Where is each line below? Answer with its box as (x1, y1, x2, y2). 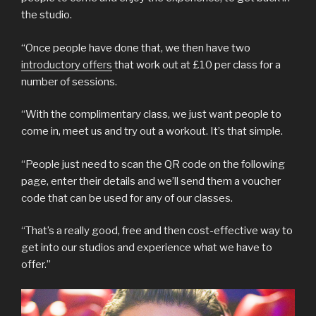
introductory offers (21, 58, 112, 71)
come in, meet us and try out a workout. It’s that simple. (21, 125, 289, 138)
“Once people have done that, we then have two (21, 41, 250, 54)
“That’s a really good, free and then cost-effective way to (21, 224, 293, 238)
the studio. (21, 8, 72, 22)
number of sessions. (21, 75, 117, 88)
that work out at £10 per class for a (112, 58, 281, 71)
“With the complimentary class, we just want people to (21, 108, 281, 121)
